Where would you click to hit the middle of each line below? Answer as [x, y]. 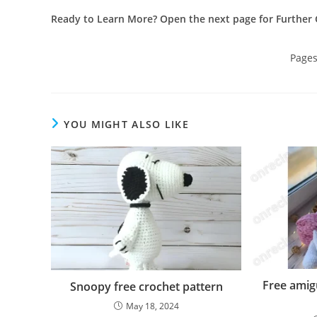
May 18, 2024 [152, 306]
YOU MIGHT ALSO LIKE [127, 124]
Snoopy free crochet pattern [146, 287]
